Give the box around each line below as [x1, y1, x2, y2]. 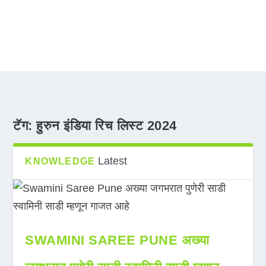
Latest [98, 155, 128, 167]
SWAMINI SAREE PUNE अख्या [25, 233, 210, 248]
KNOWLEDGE [25, 156, 96, 166]
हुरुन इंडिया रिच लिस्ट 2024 [36, 118, 177, 133]
